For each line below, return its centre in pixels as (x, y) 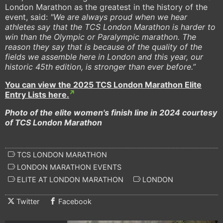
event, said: (26, 17)
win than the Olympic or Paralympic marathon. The (101, 37)
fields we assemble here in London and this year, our (104, 57)
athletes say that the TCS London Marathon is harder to (110, 27)
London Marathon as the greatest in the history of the (106, 7)
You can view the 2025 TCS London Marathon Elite (103, 85)
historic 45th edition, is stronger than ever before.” (100, 67)
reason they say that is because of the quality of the (104, 47)
